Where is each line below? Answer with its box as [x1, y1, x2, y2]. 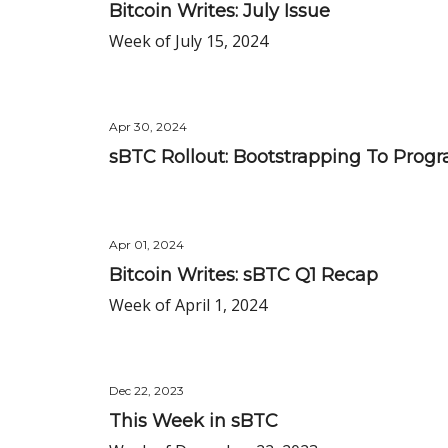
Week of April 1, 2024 [109, 294, 267, 316]
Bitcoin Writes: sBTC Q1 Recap [109, 264, 378, 286]
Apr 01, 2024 [109, 237, 184, 252]
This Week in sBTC [109, 410, 278, 432]
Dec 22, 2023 [109, 383, 184, 398]
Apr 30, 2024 [109, 119, 187, 134]
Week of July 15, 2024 [109, 30, 268, 52]
